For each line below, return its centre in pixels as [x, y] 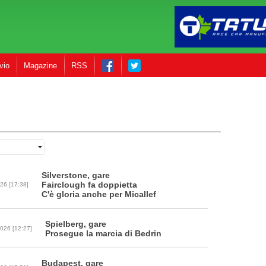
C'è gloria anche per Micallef [99, 194]
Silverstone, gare [76, 175]
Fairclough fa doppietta [89, 185]
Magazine [40, 66]
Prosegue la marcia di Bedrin [103, 234]
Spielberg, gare [76, 224]
